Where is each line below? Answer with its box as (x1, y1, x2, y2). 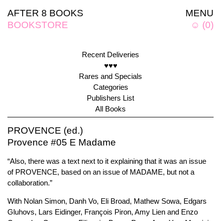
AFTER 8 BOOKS (7, 8, 83, 18)
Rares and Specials (79, 72, 142, 80)
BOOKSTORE (7, 20, 68, 30)
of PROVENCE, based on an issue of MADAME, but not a (7, 168, 194, 176)
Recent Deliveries (82, 50, 139, 59)
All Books (95, 105, 126, 113)
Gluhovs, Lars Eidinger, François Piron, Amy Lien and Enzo (7, 208, 198, 216)
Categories (93, 83, 128, 91)
